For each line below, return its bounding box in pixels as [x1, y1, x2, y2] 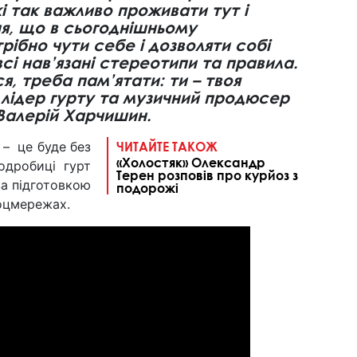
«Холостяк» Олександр [116, 154, 265, 170]
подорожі [116, 179, 178, 195]
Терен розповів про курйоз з [116, 167, 298, 182]
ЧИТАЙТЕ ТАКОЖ [116, 138, 218, 154]
